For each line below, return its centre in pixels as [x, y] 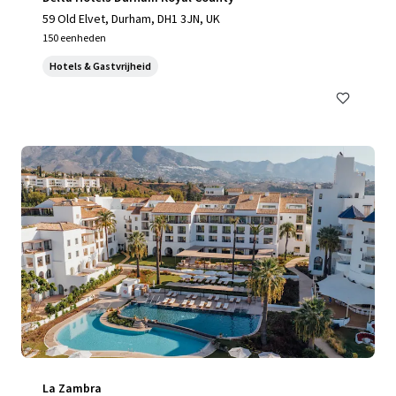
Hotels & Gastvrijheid [100, 66]
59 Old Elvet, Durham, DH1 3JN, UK [131, 19]
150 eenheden [74, 38]
